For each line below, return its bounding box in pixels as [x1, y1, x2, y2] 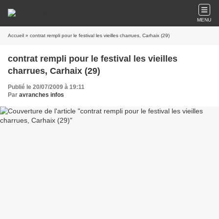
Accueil [8, 33, 24, 38]
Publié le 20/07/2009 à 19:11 [8, 84, 85, 90]
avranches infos [19, 91, 64, 98]
